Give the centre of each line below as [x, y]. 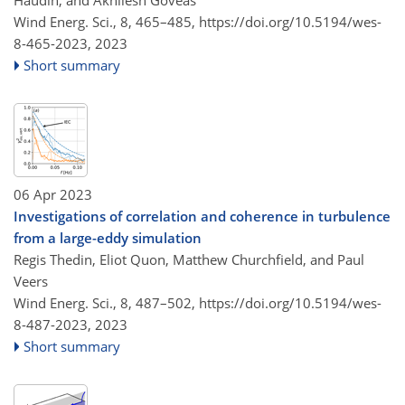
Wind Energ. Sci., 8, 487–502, [106, 303]
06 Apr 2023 [53, 194]
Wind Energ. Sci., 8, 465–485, [106, 21]
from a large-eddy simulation [108, 238]
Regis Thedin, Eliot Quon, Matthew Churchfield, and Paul [189, 259]
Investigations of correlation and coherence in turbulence [202, 216]
